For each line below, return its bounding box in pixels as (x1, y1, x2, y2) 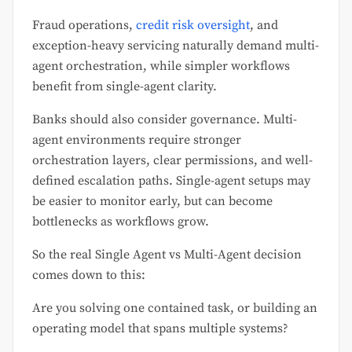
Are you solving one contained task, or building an (32, 299, 317, 316)
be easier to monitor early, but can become (32, 192, 273, 209)
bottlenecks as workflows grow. (32, 213, 209, 229)
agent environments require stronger (32, 131, 241, 148)
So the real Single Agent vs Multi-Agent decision (32, 246, 302, 262)
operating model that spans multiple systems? (32, 320, 288, 336)
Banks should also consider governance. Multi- (32, 111, 297, 127)
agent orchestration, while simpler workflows (32, 57, 290, 74)
